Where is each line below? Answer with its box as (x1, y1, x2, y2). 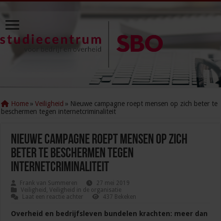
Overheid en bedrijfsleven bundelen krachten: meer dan (11, 210, 208, 218)
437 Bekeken (103, 193, 137, 201)
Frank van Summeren (20, 180, 78, 187)
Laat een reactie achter (22, 193, 84, 201)
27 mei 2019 (96, 180, 130, 187)
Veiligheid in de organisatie (49, 186, 122, 194)
